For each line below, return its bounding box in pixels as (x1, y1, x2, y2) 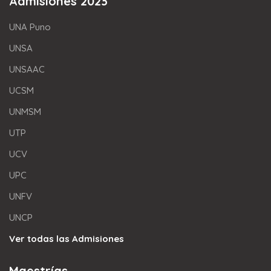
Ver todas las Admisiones (9, 233, 124, 245)
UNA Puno (9, 21, 51, 33)
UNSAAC (9, 64, 45, 76)
